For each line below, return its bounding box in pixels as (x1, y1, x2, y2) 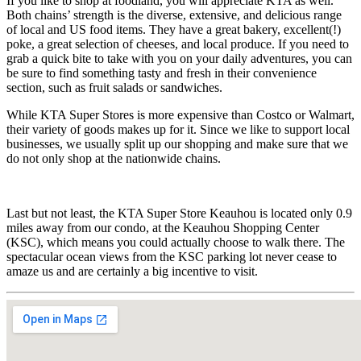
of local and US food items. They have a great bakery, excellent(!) (6, 23, 341, 37)
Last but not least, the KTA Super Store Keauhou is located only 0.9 (6, 206, 352, 221)
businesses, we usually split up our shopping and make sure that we (6, 137, 348, 151)
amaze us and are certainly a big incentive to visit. (6, 264, 258, 279)
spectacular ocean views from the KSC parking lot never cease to (6, 250, 337, 264)
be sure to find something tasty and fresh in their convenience (6, 66, 317, 81)
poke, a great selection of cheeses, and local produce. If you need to (6, 37, 349, 52)
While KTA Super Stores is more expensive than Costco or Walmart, (6, 108, 355, 122)
